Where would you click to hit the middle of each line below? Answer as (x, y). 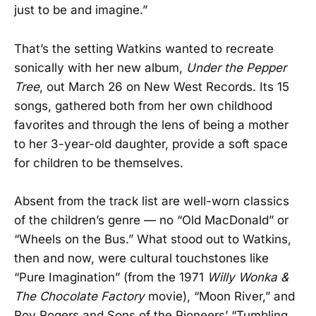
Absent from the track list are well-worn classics (152, 201)
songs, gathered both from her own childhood (143, 105)
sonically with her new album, (100, 67)
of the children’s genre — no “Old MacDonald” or (151, 220)
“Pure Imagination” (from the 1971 (111, 277)
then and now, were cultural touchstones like (141, 258)
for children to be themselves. (99, 163)
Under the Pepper (236, 67)
